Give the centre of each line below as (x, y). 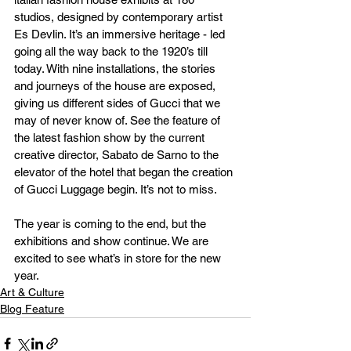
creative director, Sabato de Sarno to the (118, 154)
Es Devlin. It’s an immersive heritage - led (121, 34)
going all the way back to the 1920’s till (112, 51)
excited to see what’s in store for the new (119, 258)
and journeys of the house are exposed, (116, 85)
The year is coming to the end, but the (112, 223)
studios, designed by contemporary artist (120, 16)
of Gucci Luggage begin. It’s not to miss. (116, 189)
